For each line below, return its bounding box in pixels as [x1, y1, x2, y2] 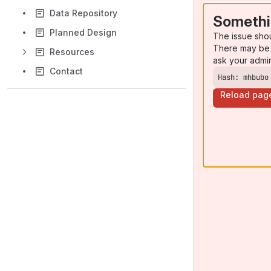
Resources [50, 47, 94, 57]
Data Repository [50, 8, 117, 18]
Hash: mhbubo [218, 72, 269, 82]
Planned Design [50, 27, 117, 38]
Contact [50, 66, 83, 76]
